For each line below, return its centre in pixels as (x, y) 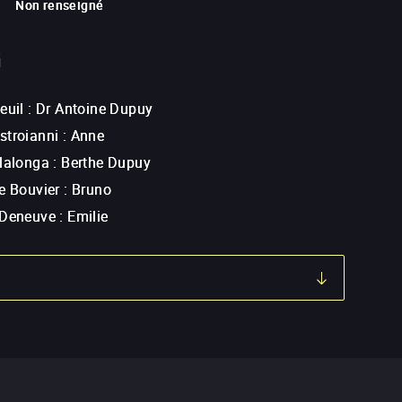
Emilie (88, 217)
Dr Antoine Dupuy (95, 109)
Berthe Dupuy (106, 163)
